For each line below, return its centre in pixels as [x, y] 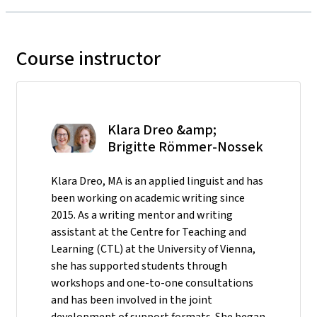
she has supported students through [139, 266]
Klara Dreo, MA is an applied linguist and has [157, 181]
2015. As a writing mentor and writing [142, 215]
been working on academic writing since [148, 198]
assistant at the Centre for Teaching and [149, 232]
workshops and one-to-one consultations [152, 283]
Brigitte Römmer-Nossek [185, 147]
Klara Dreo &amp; [162, 130]
